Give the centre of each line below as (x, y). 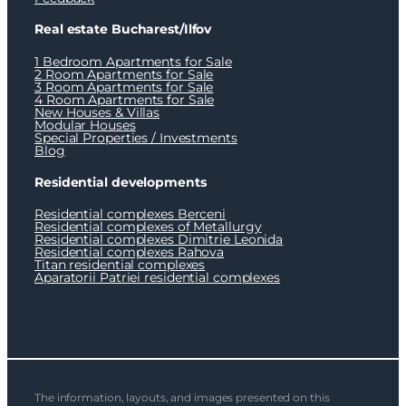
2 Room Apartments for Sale (124, 75)
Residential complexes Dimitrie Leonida (159, 240)
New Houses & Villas (97, 113)
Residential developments (121, 182)
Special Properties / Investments (136, 138)
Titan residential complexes (120, 265)
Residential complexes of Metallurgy (148, 227)
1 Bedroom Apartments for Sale (134, 62)
